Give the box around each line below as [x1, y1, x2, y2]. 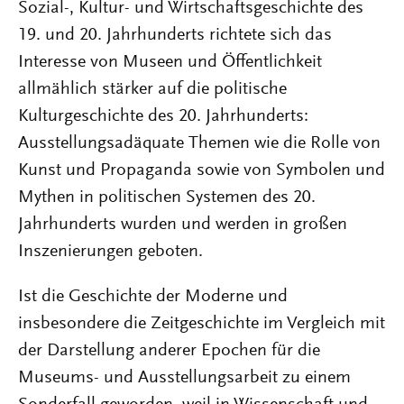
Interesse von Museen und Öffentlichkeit [18, 53, 322, 71]
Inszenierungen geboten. [18, 243, 203, 261]
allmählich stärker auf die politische [18, 80, 287, 98]
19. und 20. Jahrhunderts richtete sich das [18, 26, 332, 44]
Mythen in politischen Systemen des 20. [18, 188, 316, 207]
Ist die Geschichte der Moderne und [18, 288, 288, 306]
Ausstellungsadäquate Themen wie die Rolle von [18, 134, 381, 152]
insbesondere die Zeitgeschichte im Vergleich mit [18, 315, 385, 333]
